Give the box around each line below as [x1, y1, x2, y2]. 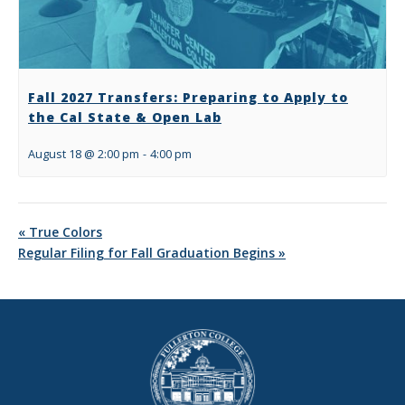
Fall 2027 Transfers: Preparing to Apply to [28, 89, 348, 107]
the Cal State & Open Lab [28, 108, 221, 127]
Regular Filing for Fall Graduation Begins [18, 244, 278, 262]
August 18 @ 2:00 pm [28, 146, 139, 163]
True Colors [25, 223, 102, 241]
